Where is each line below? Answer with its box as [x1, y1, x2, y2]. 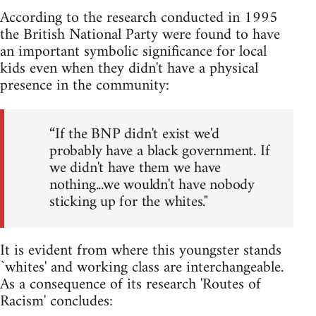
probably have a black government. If [49, 137, 270, 165]
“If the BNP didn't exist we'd [49, 120, 219, 148]
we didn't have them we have [49, 154, 221, 182]
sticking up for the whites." [49, 188, 209, 216]
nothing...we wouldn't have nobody [49, 171, 255, 199]
